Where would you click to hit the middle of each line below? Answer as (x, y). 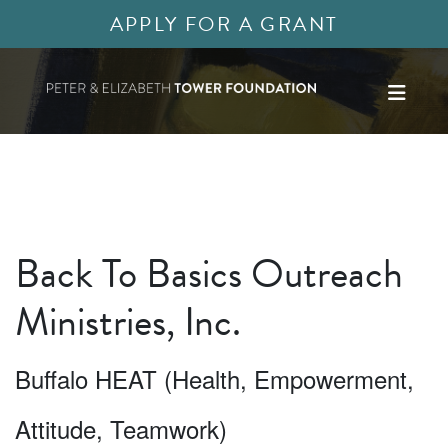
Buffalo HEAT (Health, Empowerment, (214, 378)
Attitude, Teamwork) (121, 428)
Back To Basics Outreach (209, 273)
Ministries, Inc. (128, 321)
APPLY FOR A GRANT (224, 24)
